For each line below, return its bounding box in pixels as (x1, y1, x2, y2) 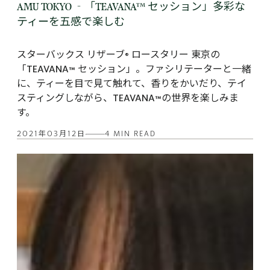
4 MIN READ (105, 131, 157, 139)
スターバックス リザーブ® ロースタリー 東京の (17, 51, 220, 60)
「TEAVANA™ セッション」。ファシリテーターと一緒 (17, 65, 251, 75)
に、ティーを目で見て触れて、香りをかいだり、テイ (17, 80, 246, 89)
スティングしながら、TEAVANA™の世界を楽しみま (17, 94, 239, 104)
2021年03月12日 (17, 131, 86, 139)
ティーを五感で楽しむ (17, 15, 127, 29)
